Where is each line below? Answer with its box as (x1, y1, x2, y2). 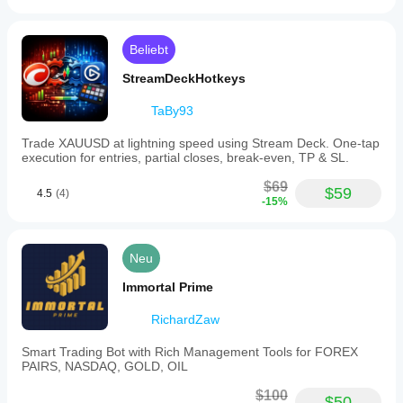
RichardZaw (151, 312, 219, 327)
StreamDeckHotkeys (122, 71, 246, 85)
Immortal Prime (122, 280, 213, 294)
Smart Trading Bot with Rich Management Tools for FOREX (22, 345, 358, 359)
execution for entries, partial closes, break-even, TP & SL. (22, 150, 349, 165)
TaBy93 (151, 103, 193, 118)
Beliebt (130, 42, 168, 57)
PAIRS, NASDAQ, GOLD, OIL (22, 359, 188, 373)
